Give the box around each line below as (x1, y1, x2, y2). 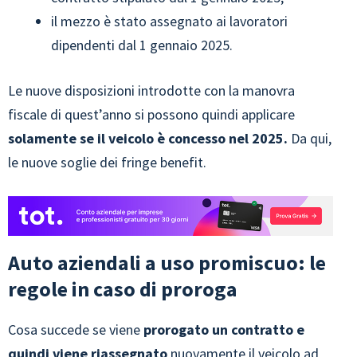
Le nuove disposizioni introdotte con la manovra (8, 80, 295, 100)
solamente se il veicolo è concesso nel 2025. (8, 128, 288, 147)
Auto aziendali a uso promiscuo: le (8, 249, 326, 277)
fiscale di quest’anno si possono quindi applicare (8, 104, 295, 124)
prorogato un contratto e (143, 320, 304, 339)
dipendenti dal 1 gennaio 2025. (51, 35, 233, 54)
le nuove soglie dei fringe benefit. (8, 152, 206, 171)
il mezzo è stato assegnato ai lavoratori (51, 11, 288, 30)
